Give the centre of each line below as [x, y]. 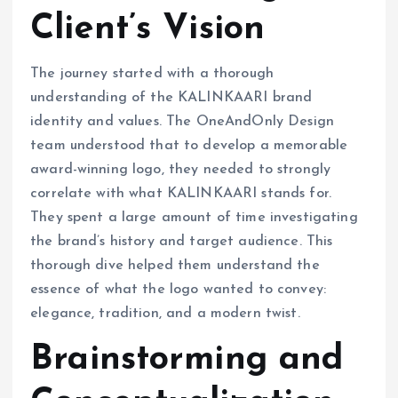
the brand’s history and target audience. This [182, 242]
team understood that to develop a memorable [189, 146]
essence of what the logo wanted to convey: [178, 290]
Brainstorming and [187, 360]
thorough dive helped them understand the [175, 266]
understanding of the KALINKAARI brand [171, 98]
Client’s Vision [148, 30]
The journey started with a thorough [152, 74]
